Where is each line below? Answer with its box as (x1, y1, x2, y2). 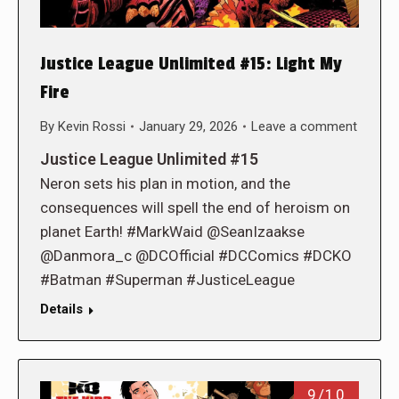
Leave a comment (251, 118, 357, 134)
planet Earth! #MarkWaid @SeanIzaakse (40, 222, 305, 240)
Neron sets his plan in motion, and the (40, 174, 290, 192)
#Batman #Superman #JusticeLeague (40, 270, 295, 289)
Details (40, 300, 83, 317)
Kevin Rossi (58, 118, 126, 134)
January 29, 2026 (139, 118, 238, 134)
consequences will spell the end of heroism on (40, 198, 350, 216)
